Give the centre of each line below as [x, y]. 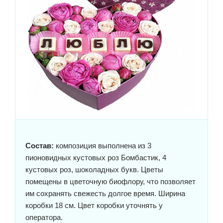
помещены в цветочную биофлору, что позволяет [111, 182]
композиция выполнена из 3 [103, 146]
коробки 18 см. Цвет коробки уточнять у [94, 206]
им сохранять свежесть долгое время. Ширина [105, 194]
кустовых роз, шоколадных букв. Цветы [94, 170]
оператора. [44, 218]
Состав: [40, 146]
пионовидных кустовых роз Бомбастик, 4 [96, 158]
